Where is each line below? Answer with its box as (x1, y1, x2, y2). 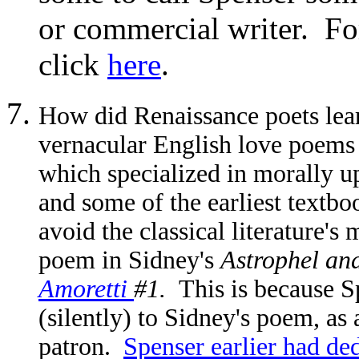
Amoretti (38, 275, 134, 303)
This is (179, 275, 248, 303)
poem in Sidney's (38, 246, 220, 274)
